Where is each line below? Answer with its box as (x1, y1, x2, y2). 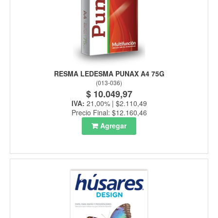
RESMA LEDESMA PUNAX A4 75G (54, 69, 164, 79)
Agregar (100, 121, 127, 131)
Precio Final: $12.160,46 (71, 108, 147, 118)
